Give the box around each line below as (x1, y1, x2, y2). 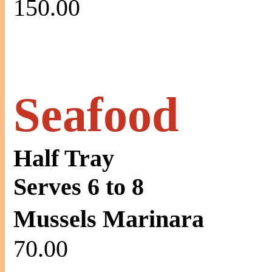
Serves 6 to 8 (13, 173, 144, 200)
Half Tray (13, 144, 114, 172)
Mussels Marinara (13, 205, 204, 233)
